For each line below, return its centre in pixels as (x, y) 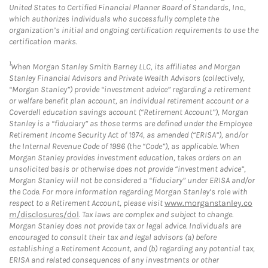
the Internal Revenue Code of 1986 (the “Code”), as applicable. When (124, 146)
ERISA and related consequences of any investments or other (114, 260)
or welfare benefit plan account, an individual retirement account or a (129, 100)
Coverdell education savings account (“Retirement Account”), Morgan (129, 112)
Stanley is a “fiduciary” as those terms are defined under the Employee (130, 123)
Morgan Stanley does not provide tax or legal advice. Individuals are (125, 226)
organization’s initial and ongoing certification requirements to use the (134, 30)
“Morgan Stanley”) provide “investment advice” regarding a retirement (130, 89)
